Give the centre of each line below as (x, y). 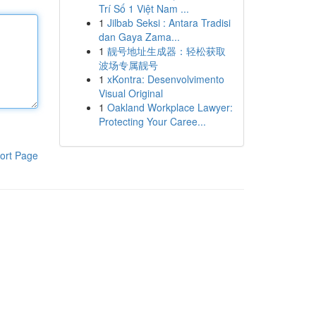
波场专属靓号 (128, 65)
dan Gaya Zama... (139, 37)
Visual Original (130, 93)
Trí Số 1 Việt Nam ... (144, 8)
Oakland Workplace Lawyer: (170, 107)
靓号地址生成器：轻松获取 (166, 51)
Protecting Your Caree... (152, 121)
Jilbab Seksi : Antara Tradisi (169, 23)
